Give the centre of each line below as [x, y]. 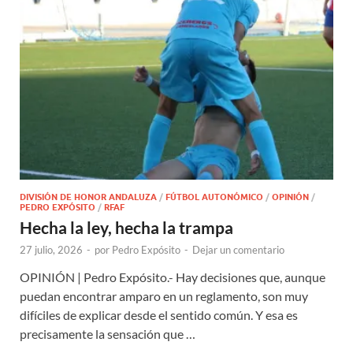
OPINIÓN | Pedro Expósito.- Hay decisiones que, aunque [173, 277]
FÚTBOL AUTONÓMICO [214, 197]
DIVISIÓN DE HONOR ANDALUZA [88, 197]
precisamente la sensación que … [108, 333]
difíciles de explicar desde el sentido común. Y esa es [159, 314]
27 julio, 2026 [51, 249]
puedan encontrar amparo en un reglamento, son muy [164, 295]
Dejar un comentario [238, 249]
